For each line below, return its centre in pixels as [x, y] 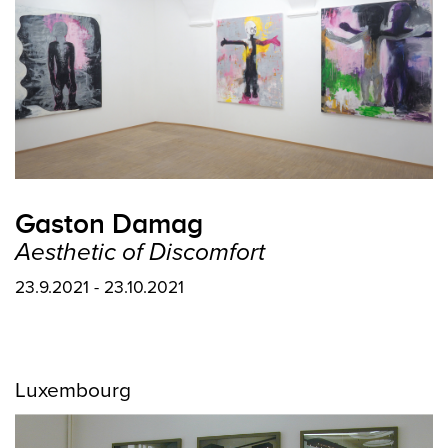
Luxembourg [73, 390]
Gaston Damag [109, 223]
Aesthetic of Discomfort [140, 252]
